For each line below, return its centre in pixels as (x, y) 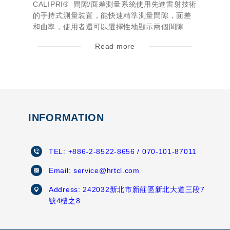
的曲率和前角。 (59, 38)
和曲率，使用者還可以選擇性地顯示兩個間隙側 (112, 27)
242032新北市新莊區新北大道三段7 (144, 190)
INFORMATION (66, 118)
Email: (61, 171)
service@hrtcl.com (106, 171)
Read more (115, 46)
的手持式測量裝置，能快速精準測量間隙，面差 (112, 16)
